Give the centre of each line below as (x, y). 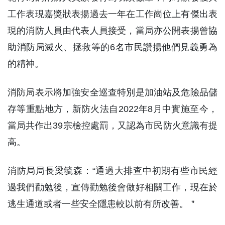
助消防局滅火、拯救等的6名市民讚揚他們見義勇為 (113, 47)
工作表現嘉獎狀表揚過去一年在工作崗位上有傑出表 (113, 14)
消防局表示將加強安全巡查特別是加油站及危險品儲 (113, 92)
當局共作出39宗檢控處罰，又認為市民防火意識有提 (113, 125)
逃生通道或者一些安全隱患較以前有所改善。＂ (102, 204)
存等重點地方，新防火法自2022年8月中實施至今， (113, 109)
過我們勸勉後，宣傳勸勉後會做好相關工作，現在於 (113, 187)
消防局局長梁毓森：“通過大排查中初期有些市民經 (113, 171)
